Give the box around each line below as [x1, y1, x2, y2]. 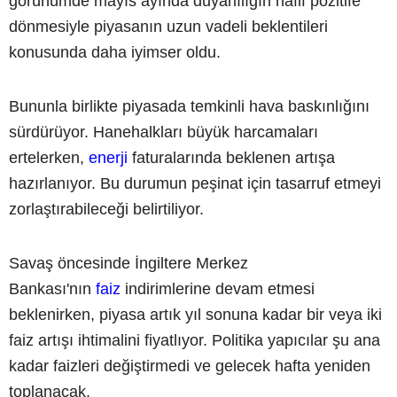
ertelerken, [9, 148, 89, 167]
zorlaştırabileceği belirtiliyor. [9, 199, 204, 218]
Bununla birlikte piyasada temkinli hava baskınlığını [9, 97, 370, 115]
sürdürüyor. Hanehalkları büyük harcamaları [9, 122, 318, 141]
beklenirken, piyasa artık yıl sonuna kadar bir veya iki [9, 305, 382, 323]
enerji [89, 148, 128, 167]
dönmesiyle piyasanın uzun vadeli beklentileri [9, 17, 328, 35]
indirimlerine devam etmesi [121, 279, 315, 298]
